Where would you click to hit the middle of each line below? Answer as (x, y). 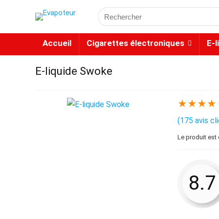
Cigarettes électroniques (135, 43)
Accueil (57, 43)
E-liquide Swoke (74, 71)
